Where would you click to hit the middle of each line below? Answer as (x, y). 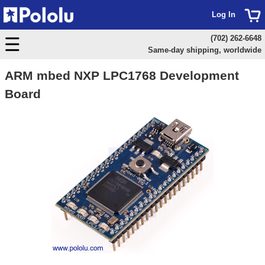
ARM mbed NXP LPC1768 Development (122, 75)
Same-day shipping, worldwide (204, 50)
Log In (224, 14)
